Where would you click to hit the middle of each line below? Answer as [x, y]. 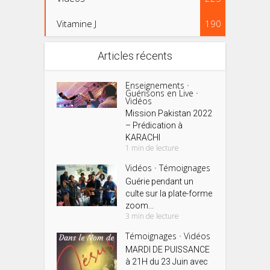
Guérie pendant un [160, 182]
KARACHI [143, 138]
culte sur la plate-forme [169, 194]
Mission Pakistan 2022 [169, 114]
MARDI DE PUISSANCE [168, 250]
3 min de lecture [152, 216]
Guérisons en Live [160, 93]
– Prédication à [154, 126]
